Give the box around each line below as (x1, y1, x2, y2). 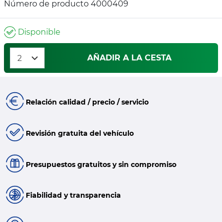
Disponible (16, 27, 60, 37)
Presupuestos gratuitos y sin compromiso (25, 160, 176, 169)
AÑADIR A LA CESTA (87, 53, 171, 63)
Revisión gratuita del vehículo (25, 128, 134, 138)
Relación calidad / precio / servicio (25, 98, 149, 107)
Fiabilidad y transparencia (25, 191, 121, 200)
